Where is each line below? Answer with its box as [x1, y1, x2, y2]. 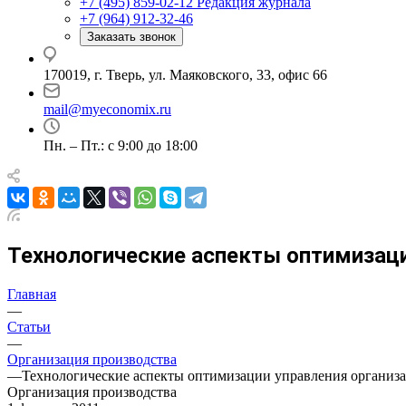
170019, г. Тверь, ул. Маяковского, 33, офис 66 [43, 67, 327, 82]
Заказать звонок [87, 30, 176, 43]
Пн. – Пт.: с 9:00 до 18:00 [43, 138, 198, 153]
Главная [7, 285, 56, 302]
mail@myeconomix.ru [43, 101, 171, 117]
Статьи [7, 318, 51, 334]
